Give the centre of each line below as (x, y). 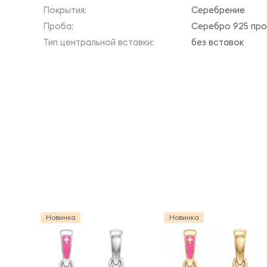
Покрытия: (65, 10)
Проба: (58, 26)
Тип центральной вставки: (98, 42)
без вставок (218, 42)
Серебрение (218, 10)
